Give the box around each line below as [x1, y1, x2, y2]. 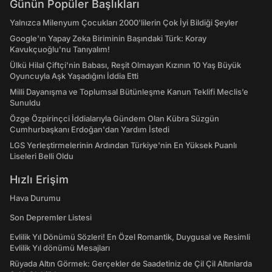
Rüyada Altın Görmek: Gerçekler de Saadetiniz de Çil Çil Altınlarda [10, 259, 252, 268]
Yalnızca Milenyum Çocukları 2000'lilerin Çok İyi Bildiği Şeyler [10, 18, 238, 27]
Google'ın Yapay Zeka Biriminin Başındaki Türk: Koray [10, 33, 206, 43]
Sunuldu [10, 98, 41, 107]
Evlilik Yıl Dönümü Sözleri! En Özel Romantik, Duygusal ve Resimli [10, 232, 250, 242]
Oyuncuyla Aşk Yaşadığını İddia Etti [10, 71, 138, 81]
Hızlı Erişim [10, 173, 69, 186]
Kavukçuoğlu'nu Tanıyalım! [10, 44, 110, 54]
